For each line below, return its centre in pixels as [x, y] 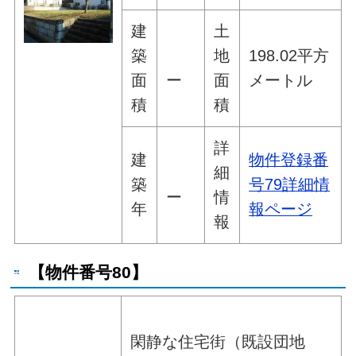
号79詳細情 [290, 185]
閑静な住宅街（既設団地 [218, 341]
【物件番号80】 [88, 272]
